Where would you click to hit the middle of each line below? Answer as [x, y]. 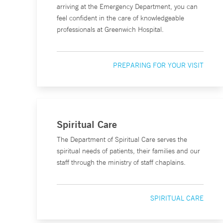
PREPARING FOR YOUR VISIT [158, 65]
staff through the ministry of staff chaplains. [121, 162]
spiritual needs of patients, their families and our [128, 151]
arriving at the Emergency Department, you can [127, 6]
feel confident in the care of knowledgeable [120, 18]
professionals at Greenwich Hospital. [110, 29]
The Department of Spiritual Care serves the [122, 139]
